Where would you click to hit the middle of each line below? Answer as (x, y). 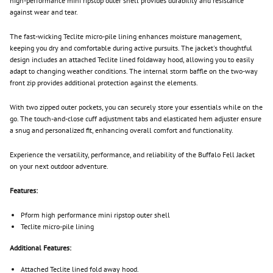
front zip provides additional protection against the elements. (104, 83)
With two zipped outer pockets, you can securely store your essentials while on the (136, 107)
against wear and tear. (44, 12)
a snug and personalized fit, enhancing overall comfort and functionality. (122, 130)
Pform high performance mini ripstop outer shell (95, 215)
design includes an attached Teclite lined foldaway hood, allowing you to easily (132, 59)
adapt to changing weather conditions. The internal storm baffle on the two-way (134, 71)
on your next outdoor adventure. (59, 166)
